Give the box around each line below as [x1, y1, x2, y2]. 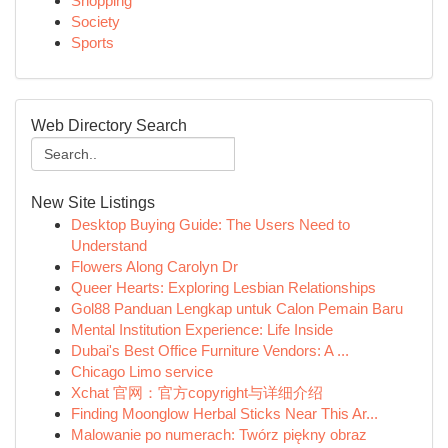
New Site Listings [31, 194, 155, 211]
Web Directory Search [31, 117, 187, 134]
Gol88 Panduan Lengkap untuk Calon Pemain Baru [71, 300, 403, 317]
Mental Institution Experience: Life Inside [71, 321, 333, 338]
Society [71, 13, 120, 30]
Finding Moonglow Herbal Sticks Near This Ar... [71, 405, 378, 422]
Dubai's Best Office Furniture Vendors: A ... [71, 342, 349, 359]
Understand [71, 237, 147, 254]
